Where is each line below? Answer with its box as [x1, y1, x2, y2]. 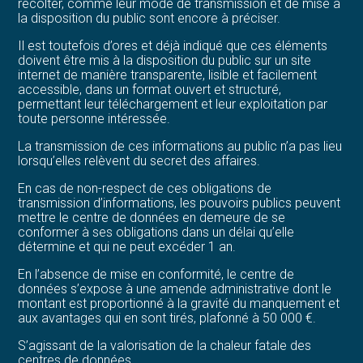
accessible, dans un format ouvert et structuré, [18, 81, 282, 97]
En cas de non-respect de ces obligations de [18, 180, 272, 196]
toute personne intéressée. [18, 110, 171, 126]
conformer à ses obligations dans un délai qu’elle [18, 224, 295, 240]
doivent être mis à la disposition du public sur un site [18, 52, 312, 68]
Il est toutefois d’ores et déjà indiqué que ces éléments [18, 37, 328, 53]
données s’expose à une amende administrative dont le [18, 280, 332, 297]
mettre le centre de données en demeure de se [18, 209, 286, 225]
